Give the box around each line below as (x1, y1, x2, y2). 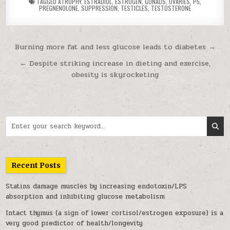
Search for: (5, 116, 42, 126)
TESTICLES (121, 4, 148, 12)
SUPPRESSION (81, 4, 118, 12)
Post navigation (5, 39, 120, 57)
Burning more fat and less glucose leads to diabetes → (14, 41, 216, 52)
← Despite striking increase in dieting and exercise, (20, 57, 210, 69)
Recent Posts (11, 161, 61, 170)
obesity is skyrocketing (71, 69, 159, 80)
